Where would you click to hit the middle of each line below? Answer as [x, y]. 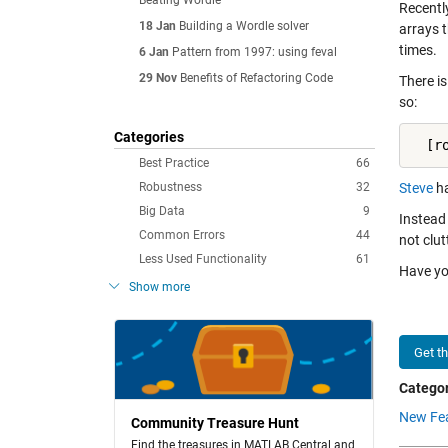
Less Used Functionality [203, 259]
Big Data [162, 211]
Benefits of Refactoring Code [256, 78]
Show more [159, 287]
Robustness [170, 187]
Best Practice [174, 163]
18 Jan [157, 26]
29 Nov [158, 78]
